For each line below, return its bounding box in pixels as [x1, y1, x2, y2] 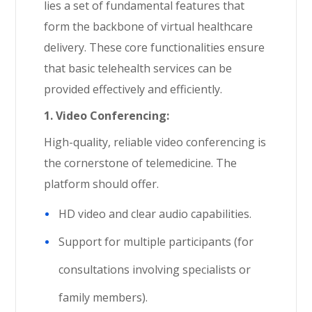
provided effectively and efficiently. [44, 81, 223, 97]
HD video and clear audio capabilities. [58, 206, 252, 221]
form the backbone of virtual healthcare [44, 19, 253, 34]
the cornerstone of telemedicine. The [44, 155, 237, 171]
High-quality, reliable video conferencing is [44, 134, 267, 150]
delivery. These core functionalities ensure [44, 40, 265, 55]
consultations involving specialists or [58, 262, 251, 277]
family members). [58, 290, 148, 305]
